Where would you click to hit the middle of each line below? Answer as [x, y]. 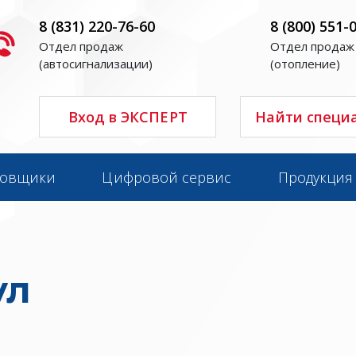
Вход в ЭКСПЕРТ [128, 117]
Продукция [315, 177]
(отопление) [305, 64]
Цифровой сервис [167, 177]
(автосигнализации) [96, 64]
